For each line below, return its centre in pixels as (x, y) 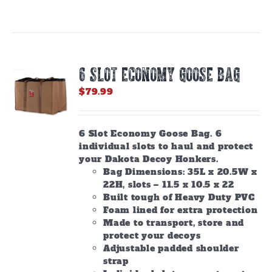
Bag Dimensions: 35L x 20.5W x (180, 172)
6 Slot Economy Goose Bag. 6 (151, 134)
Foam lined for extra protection (181, 210)
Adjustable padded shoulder (171, 248)
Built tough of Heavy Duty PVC (179, 197)
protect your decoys (152, 236)
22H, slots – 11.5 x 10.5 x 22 (169, 185)
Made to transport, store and (174, 223)
